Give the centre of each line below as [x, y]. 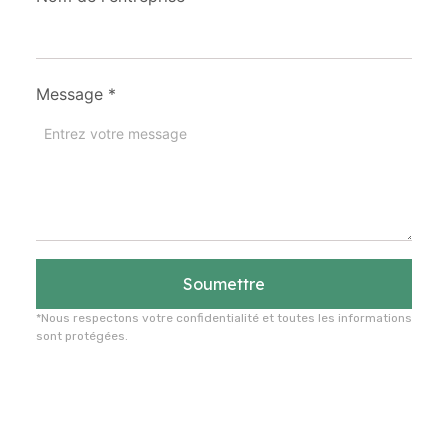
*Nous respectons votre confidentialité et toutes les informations [224, 318]
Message [69, 94]
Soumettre [224, 284]
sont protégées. [82, 336]
